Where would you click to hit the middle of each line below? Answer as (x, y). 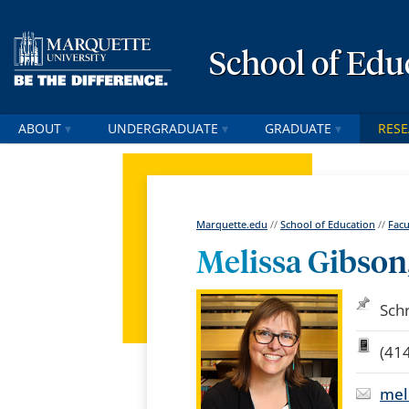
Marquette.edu (232, 225)
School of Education (328, 225)
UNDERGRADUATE (163, 128)
